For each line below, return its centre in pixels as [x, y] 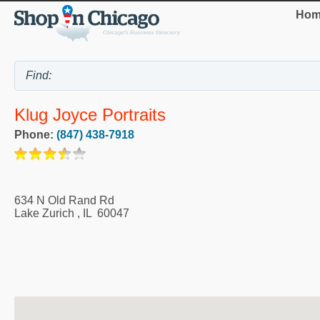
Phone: [35, 135]
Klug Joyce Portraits [90, 115]
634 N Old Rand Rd [64, 201]
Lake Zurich [44, 214]
